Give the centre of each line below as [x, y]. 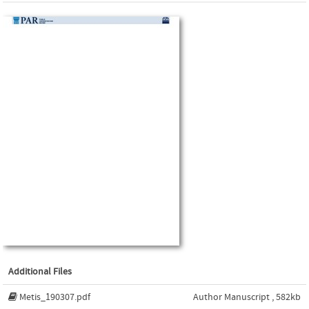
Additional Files [40, 271]
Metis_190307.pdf [55, 297]
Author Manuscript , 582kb [247, 297]
